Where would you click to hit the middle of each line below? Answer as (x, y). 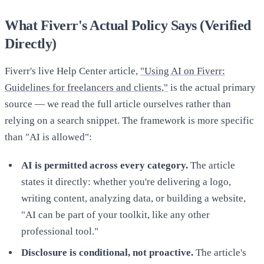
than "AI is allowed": (48, 137)
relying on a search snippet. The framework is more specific (129, 121)
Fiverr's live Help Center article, (72, 71)
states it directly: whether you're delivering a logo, (126, 182)
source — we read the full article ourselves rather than (118, 104)
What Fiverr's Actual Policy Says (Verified (128, 26)
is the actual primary (212, 88)
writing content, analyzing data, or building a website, (133, 199)
